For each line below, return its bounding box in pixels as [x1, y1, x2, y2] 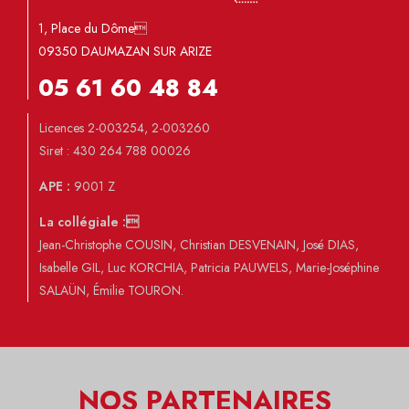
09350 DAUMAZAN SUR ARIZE [38, 42, 212, 61]
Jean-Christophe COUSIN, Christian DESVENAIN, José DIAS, [39, 236, 359, 255]
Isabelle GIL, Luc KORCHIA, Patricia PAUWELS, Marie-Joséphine [39, 258, 379, 278]
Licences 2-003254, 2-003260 [39, 119, 210, 138]
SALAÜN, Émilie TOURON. [39, 281, 184, 300]
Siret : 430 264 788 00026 [39, 142, 191, 161]
